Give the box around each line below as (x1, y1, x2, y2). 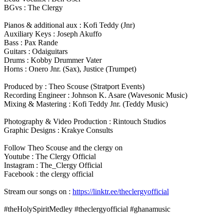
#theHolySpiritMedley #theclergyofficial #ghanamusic (4, 205, 170, 214)
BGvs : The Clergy (4, 3, 63, 12)
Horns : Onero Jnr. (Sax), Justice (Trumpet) (4, 65, 136, 73)
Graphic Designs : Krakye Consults (4, 126, 113, 135)
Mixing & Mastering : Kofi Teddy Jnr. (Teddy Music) (4, 100, 168, 109)
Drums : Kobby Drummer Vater (4, 56, 102, 65)
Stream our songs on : (4, 187, 73, 196)
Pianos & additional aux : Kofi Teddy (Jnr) (4, 21, 135, 30)
